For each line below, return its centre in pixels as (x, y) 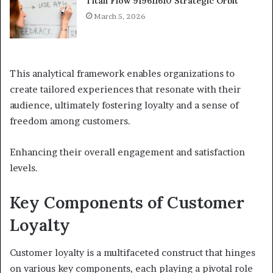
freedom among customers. (70, 121)
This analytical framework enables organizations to (122, 74)
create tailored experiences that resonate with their (125, 90)
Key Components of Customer (127, 203)
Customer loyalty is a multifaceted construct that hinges (133, 252)
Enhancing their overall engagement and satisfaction (127, 152)
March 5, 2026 (120, 16)
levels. (24, 168)
